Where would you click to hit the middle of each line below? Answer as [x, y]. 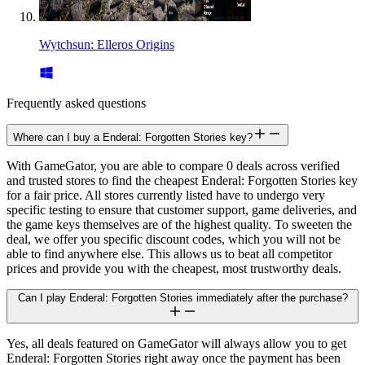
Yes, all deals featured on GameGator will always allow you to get [176, 343]
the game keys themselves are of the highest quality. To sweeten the [179, 224]
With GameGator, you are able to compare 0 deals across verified [173, 165]
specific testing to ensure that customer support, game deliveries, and [182, 209]
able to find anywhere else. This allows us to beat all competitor [169, 253]
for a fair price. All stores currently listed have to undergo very [166, 195]
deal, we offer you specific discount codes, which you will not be [174, 239]
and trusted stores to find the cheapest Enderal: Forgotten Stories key [182, 180]
